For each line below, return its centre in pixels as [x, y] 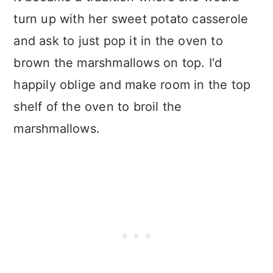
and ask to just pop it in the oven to [118, 41]
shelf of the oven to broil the [98, 107]
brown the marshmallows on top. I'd [118, 63]
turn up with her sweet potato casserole [131, 19]
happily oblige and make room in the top [132, 85]
